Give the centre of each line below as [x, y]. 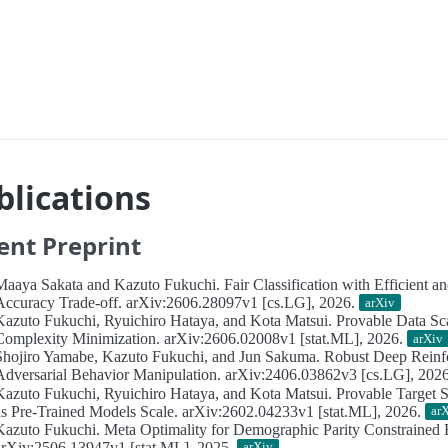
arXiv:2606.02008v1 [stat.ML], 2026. [284, 339]
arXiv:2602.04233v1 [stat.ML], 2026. [302, 411]
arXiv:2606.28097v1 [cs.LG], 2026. [241, 303]
